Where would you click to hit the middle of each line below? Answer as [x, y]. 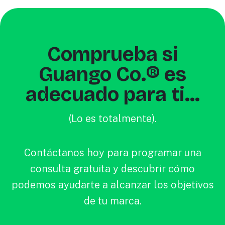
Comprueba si [113, 54]
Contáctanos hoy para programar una [113, 152]
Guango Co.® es [113, 74]
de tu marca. [113, 201]
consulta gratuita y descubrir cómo [113, 168]
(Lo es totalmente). [113, 118]
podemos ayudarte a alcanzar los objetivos [113, 185]
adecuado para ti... [113, 94]
